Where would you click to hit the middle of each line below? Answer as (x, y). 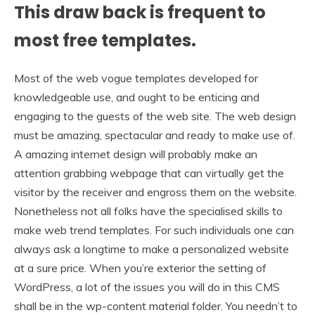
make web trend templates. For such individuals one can (154, 230)
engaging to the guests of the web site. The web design (155, 116)
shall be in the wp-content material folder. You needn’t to (156, 306)
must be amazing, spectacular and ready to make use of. (155, 135)
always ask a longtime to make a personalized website (152, 249)
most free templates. (105, 40)
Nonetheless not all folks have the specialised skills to (148, 211)
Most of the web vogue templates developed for (136, 78)
